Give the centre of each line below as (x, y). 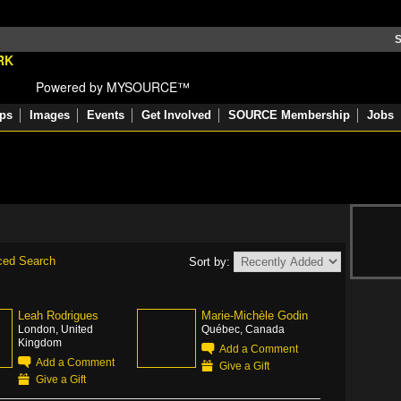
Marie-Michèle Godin (255, 316)
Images (50, 115)
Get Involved (176, 115)
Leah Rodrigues (58, 316)
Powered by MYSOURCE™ (113, 87)
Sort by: (211, 262)
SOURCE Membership (289, 115)
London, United (55, 329)
